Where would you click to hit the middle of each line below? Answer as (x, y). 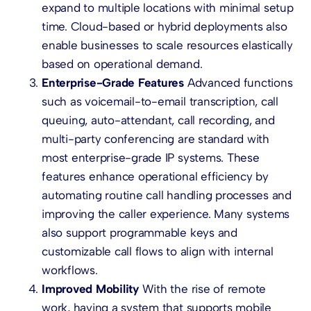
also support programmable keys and (140, 232)
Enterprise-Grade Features (113, 82)
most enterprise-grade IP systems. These (151, 157)
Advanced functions (238, 82)
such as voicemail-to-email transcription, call (160, 101)
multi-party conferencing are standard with (155, 138)
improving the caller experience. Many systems (166, 213)
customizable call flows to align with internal (158, 251)
